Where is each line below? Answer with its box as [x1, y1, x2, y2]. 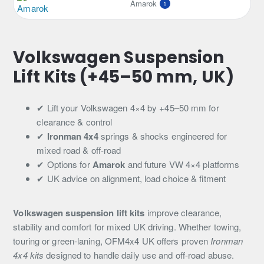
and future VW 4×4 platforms [125, 158, 240, 170]
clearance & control [37, 115, 113, 128]
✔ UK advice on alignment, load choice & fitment [37, 172, 226, 184]
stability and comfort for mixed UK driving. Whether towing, [13, 220, 242, 233]
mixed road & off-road [37, 144, 121, 156]
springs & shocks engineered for [98, 130, 227, 142]
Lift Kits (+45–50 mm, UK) [13, 65, 234, 88]
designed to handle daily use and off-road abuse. [44, 249, 235, 261]
